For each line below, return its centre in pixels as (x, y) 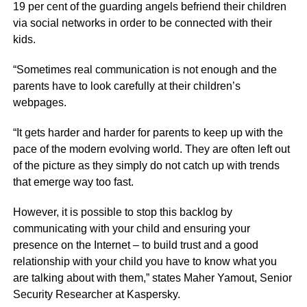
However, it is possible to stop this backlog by (122, 212)
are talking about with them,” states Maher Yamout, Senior (152, 278)
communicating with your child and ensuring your (131, 229)
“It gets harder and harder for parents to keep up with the (148, 133)
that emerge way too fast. (73, 182)
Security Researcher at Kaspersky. (96, 295)
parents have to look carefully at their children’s (126, 86)
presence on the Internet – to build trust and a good (135, 245)
